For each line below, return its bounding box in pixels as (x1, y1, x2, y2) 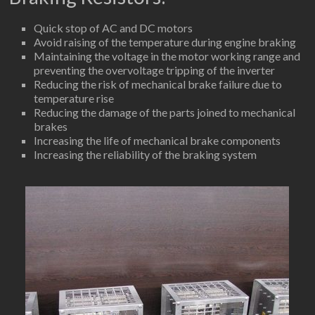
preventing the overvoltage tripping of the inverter (34, 63, 276, 77)
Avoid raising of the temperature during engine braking (34, 34, 297, 49)
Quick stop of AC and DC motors (34, 20, 193, 34)
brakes (34, 119, 68, 133)
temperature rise (34, 91, 115, 105)
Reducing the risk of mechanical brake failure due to (34, 77, 283, 91)
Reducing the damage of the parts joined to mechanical (34, 105, 296, 119)
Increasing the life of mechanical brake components (34, 133, 281, 147)
